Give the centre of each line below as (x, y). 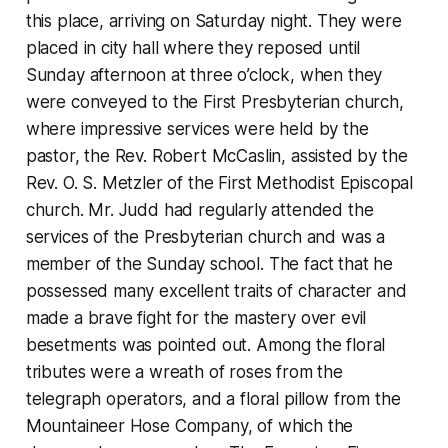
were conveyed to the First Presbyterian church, (214, 101)
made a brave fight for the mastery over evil (196, 317)
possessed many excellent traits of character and (216, 290)
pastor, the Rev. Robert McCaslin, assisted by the (216, 155)
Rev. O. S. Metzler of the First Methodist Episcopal (219, 182)
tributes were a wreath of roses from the (184, 371)
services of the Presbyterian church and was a (205, 236)
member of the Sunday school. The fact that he (209, 263)
